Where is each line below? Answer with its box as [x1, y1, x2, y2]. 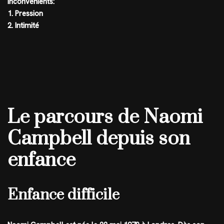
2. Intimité [7, 20, 39, 31]
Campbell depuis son [7, 126, 190, 151]
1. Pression [7, 8, 43, 19]
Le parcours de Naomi [7, 105, 202, 130]
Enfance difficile [7, 185, 119, 205]
